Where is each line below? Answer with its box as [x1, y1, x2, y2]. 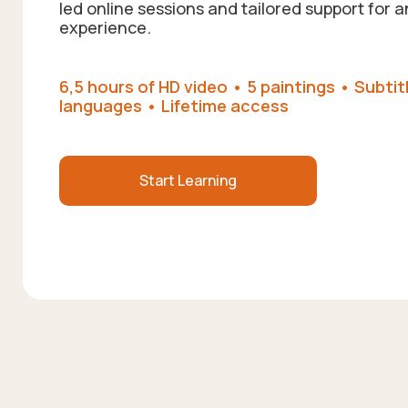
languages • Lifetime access [59, 95, 289, 117]
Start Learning [139, 170, 237, 190]
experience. [59, 16, 151, 38]
